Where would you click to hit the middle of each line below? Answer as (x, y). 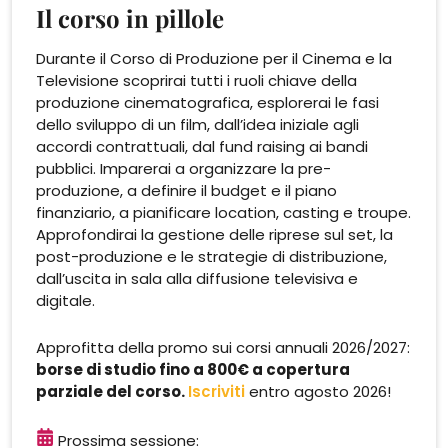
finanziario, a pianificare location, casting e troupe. (223, 212)
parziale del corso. (112, 391)
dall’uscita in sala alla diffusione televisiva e (197, 278)
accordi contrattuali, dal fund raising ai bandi (202, 146)
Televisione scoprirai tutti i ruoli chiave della (196, 80)
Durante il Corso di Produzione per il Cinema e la (214, 58)
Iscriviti (216, 391)
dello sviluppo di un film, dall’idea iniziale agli (197, 124)
